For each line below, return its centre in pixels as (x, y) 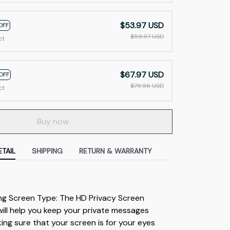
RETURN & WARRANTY (115, 151)
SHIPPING (47, 151)
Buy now (53, 122)
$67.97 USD (142, 74)
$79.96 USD (147, 85)
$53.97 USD (142, 25)
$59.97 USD (147, 36)
